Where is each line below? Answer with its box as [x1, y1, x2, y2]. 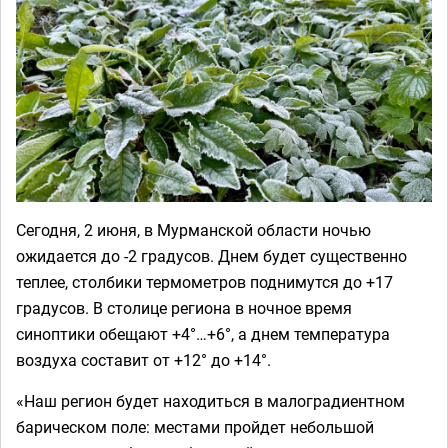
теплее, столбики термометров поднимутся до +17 [16, 271, 393, 293]
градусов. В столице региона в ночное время [16, 297, 352, 319]
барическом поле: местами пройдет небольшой [16, 416, 374, 438]
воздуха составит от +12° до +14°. [16, 349, 271, 371]
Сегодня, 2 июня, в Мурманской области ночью [16, 219, 371, 241]
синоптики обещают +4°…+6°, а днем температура [16, 323, 390, 345]
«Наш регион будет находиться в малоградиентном [16, 390, 405, 412]
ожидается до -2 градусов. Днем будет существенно [16, 245, 407, 267]
